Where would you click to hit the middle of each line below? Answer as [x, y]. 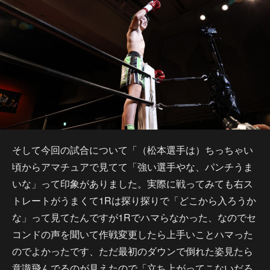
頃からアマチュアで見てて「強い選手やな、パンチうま [133, 167]
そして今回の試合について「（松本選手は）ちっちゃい [133, 150]
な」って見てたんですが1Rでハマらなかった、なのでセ [134, 217]
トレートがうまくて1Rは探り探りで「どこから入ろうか [134, 200]
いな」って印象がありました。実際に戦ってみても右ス [133, 184]
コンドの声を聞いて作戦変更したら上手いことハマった [133, 234]
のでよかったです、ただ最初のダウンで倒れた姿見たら [133, 251]
